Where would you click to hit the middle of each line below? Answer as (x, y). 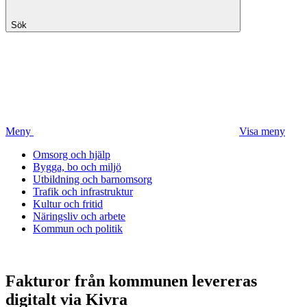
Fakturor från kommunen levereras (131, 281)
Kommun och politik (78, 229)
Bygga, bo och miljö (77, 167)
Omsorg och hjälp (72, 155)
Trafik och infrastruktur (83, 192)
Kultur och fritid (68, 204)
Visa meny (262, 131)
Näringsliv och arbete (79, 216)
